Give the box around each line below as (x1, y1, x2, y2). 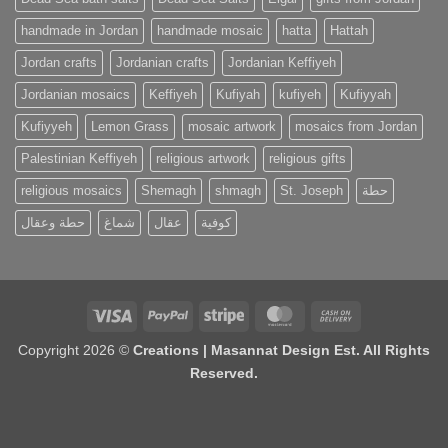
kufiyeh (279, 87, 321, 103)
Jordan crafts (21, 55, 97, 71)
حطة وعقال (21, 215, 85, 231)
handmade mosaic (157, 23, 263, 39)
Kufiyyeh (21, 119, 72, 135)
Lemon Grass (91, 119, 169, 135)
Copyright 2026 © (18, 342, 133, 359)
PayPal (187, 305, 231, 322)
